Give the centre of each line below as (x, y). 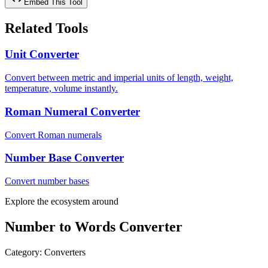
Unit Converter (42, 54)
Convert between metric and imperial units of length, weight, (119, 78)
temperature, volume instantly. (61, 89)
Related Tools (46, 28)
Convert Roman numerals (53, 135)
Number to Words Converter (94, 226)
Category (22, 252)
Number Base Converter (64, 158)
